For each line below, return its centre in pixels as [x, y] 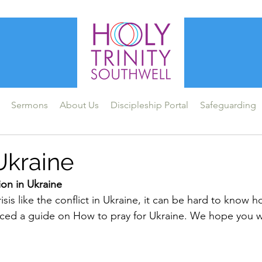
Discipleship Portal [149, 105]
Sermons [29, 105]
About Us [79, 105]
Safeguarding [228, 105]
